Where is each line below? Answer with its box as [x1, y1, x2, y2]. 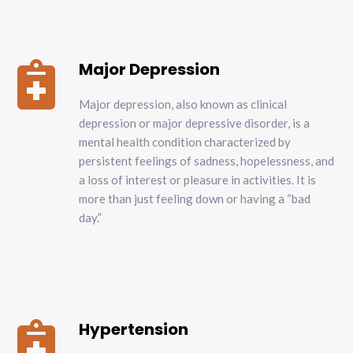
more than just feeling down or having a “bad [79, 191, 311, 206]
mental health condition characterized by [79, 135, 292, 150]
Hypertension [79, 318, 189, 341]
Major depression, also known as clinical [79, 97, 288, 112]
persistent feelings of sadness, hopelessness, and [79, 154, 335, 169]
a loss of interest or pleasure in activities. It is [79, 173, 317, 188]
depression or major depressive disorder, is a [79, 116, 310, 131]
